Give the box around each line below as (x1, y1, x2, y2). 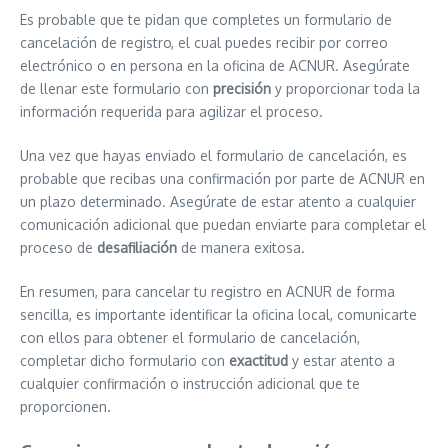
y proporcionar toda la (271, 80, 420, 97)
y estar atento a (288, 352, 395, 369)
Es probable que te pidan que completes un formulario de (20, 11, 392, 28)
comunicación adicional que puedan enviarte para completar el (20, 216, 426, 233)
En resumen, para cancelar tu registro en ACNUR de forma (20, 283, 395, 300)
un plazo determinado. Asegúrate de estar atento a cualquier (20, 193, 416, 210)
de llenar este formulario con (20, 80, 213, 97)
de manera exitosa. (177, 239, 305, 256)
